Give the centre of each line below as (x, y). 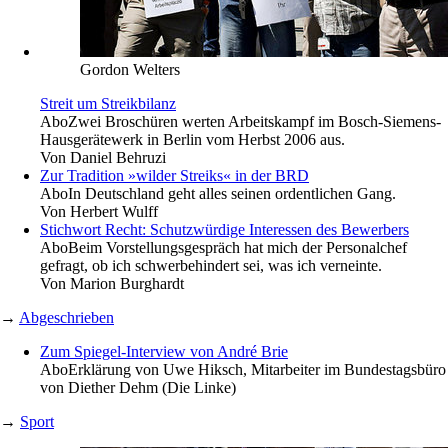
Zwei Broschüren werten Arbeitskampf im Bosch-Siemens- (254, 121)
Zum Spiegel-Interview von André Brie (164, 351)
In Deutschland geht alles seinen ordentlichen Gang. (232, 193)
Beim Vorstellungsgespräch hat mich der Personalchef (237, 247)
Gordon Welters (130, 69)
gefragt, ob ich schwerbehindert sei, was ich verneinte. (211, 265)
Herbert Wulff (114, 211)
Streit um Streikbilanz (108, 103)
